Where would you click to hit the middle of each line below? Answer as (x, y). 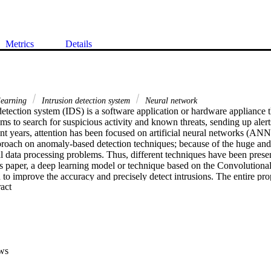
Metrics (20, 44)
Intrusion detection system (86, 100)
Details (79, 44)
